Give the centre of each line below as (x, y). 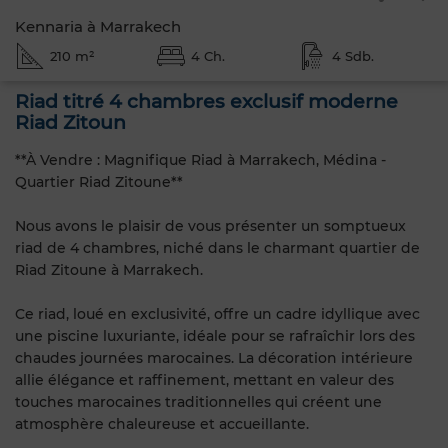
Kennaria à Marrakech (98, 26)
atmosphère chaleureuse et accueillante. (162, 423)
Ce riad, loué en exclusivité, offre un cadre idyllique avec (217, 313)
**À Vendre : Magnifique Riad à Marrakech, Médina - (200, 159)
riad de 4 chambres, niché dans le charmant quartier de (217, 247)
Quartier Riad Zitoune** (99, 181)
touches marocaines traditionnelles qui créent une (198, 401)
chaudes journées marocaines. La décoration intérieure (214, 357)
